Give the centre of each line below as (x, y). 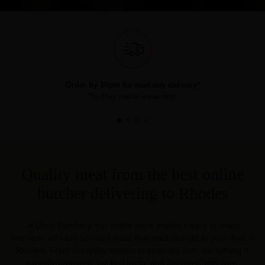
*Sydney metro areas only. (132, 96)
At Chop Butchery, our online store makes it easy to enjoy (132, 225)
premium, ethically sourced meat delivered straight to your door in (132, 237)
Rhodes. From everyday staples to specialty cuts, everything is (132, 250)
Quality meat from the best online (132, 174)
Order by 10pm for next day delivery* (132, 85)
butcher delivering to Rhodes (132, 193)
